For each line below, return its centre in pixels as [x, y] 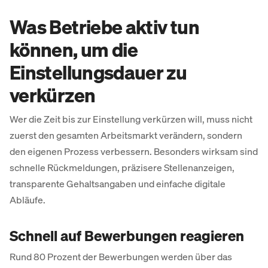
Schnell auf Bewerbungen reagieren [127, 236]
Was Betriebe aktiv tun [104, 27]
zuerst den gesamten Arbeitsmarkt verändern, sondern [126, 135]
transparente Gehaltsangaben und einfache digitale [118, 184]
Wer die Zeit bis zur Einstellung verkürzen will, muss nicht [131, 119]
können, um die [74, 50]
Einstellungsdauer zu [98, 72]
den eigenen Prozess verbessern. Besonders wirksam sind [134, 151]
